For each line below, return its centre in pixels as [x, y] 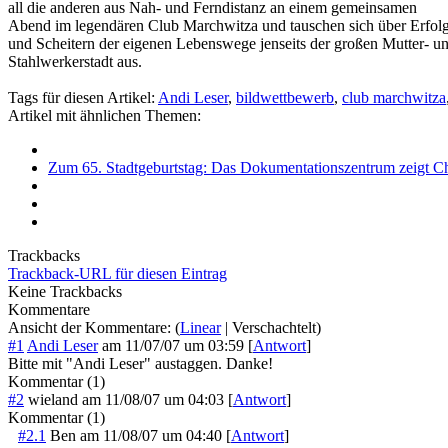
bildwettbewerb [285, 98]
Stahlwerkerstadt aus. [75, 62]
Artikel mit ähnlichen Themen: [104, 116]
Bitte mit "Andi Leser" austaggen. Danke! [140, 364]
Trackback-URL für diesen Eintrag [117, 274]
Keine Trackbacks [65, 292]
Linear [200, 328]
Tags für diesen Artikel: [83, 98]
